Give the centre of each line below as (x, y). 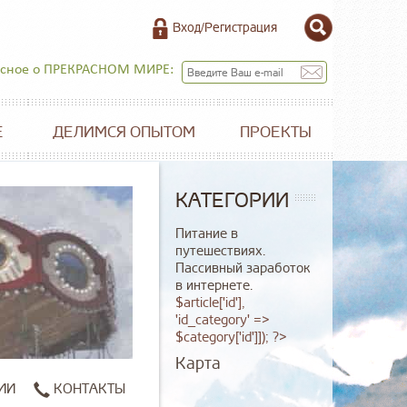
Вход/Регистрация (225, 28)
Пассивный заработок (243, 268)
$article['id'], (210, 303)
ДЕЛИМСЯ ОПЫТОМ (124, 132)
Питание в (207, 234)
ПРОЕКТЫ (276, 132)
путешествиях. (220, 251)
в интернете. (214, 286)
